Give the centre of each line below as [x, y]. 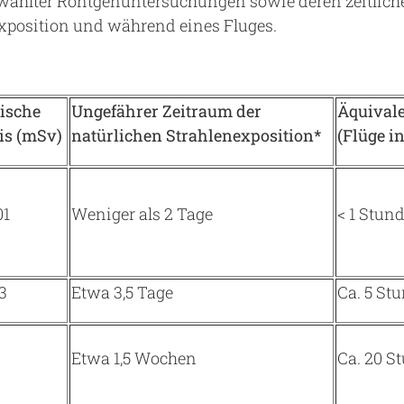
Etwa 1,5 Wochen [134, 358]
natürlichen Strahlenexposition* [196, 135]
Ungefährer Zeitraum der [166, 111]
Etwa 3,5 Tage [122, 292]
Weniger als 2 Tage [142, 214]
